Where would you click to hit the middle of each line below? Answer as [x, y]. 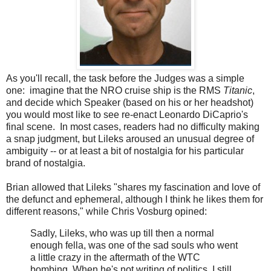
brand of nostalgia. [46, 163]
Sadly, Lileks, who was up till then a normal [122, 233]
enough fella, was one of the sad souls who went [134, 246]
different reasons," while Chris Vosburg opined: [106, 212]
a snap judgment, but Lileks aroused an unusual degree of [130, 139]
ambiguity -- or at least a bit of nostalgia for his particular [125, 151]
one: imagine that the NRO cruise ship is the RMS [115, 91]
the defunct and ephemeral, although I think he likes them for [135, 200]
